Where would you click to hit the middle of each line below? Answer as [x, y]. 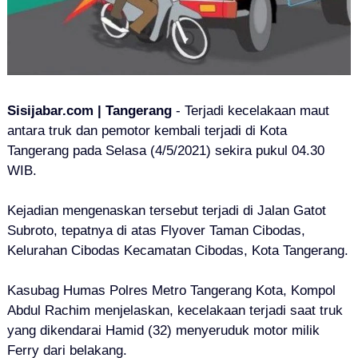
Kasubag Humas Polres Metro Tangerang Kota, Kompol [171, 290]
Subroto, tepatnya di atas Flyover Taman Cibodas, [156, 230]
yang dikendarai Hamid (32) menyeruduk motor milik [163, 330]
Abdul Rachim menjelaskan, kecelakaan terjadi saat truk [175, 310]
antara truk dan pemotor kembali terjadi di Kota [147, 130]
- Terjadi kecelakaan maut [250, 110]
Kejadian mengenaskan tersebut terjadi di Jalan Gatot [166, 210]
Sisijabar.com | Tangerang [89, 110]
